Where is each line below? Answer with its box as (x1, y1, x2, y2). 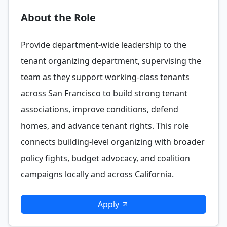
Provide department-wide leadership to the (21, 39, 186, 50)
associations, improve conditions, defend (21, 104, 178, 115)
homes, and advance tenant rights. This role (21, 120, 189, 131)
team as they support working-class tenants (21, 71, 190, 83)
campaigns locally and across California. (21, 169, 174, 180)
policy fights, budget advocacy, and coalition (21, 153, 190, 164)
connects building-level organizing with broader (21, 136, 205, 147)
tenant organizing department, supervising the (21, 55, 201, 66)
